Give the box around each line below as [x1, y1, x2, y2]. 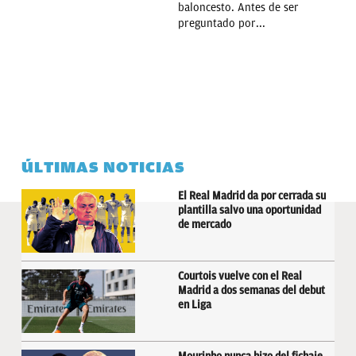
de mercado [178, 219, 231, 230]
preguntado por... [178, 17, 265, 30]
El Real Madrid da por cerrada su [178, 190, 326, 202]
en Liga [178, 299, 211, 311]
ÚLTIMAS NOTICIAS [21, 158, 185, 176]
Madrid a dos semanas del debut [178, 284, 325, 296]
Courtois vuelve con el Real [178, 270, 302, 282]
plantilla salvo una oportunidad [178, 204, 321, 216]
